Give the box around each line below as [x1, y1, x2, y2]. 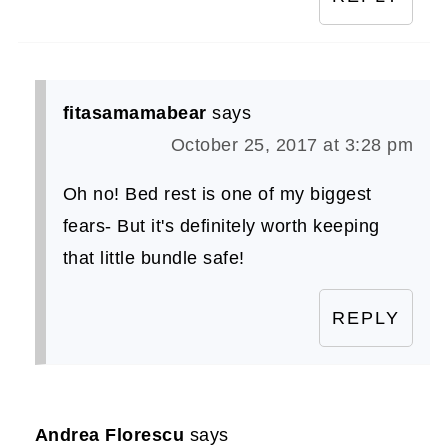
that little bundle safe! [62, 247, 245, 268]
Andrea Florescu [34, 424, 185, 445]
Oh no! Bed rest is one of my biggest [62, 183, 372, 204]
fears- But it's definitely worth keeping [62, 215, 380, 236]
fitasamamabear [62, 102, 207, 123]
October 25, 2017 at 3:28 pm [170, 134, 414, 155]
